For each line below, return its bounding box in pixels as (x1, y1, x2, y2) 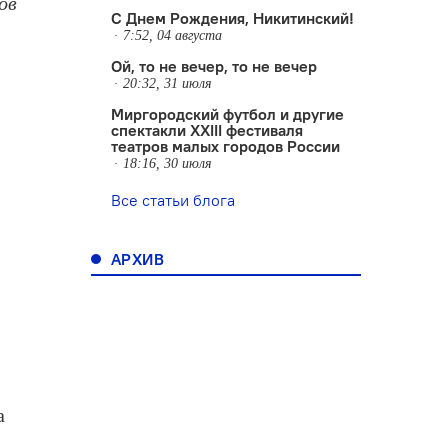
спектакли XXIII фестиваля (111, 120, 303, 140)
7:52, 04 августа (123, 28, 222, 43)
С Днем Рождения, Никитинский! (111, 8, 354, 28)
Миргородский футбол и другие (111, 104, 344, 124)
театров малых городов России (111, 136, 340, 156)
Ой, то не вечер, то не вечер (111, 56, 317, 76)
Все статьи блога (111, 190, 235, 210)
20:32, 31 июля (123, 76, 212, 91)
